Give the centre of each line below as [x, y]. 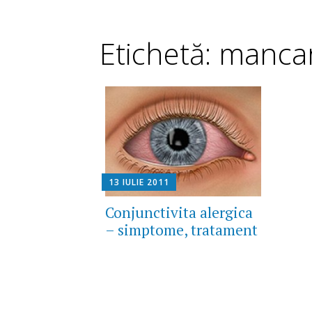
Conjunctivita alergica [179, 213]
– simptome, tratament [181, 230]
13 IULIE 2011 [139, 182]
